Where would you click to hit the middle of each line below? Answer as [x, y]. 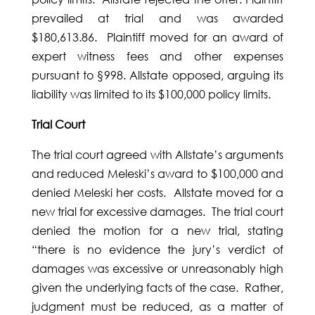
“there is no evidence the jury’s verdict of [157, 250]
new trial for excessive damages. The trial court [157, 212]
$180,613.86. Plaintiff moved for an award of [157, 38]
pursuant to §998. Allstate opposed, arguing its [157, 76]
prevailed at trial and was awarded [157, 19]
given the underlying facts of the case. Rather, [157, 288]
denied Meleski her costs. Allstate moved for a [157, 193]
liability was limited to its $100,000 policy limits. [151, 95]
